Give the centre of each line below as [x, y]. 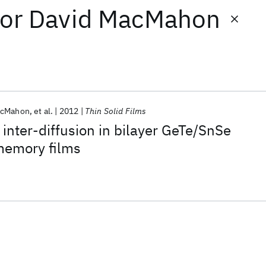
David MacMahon [125, 19]
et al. [44, 111]
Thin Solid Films [115, 111]
